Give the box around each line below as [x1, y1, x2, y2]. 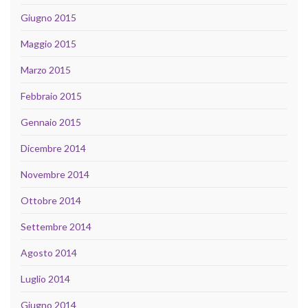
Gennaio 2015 [21, 116, 81, 129]
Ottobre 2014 [21, 195, 81, 207]
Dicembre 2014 [21, 142, 86, 155]
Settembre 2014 [21, 221, 91, 233]
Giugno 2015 [21, 12, 76, 24]
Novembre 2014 [21, 168, 89, 181]
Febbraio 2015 [21, 90, 82, 102]
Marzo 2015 [21, 64, 71, 76]
